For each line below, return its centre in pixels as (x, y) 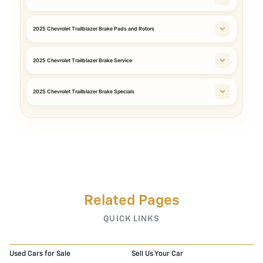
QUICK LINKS (131, 219)
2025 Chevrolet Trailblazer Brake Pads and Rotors (94, 29)
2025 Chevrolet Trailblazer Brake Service (82, 60)
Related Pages (131, 200)
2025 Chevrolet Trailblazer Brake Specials (84, 92)
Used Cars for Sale (40, 254)
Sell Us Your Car (157, 254)
